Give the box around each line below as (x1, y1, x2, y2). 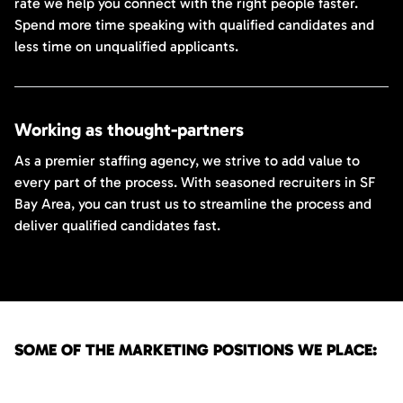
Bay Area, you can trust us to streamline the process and (14, 194, 372, 212)
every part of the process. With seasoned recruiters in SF (14, 173, 375, 191)
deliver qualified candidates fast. (14, 216, 220, 234)
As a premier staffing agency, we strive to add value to (14, 151, 360, 169)
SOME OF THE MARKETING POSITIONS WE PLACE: (14, 339, 377, 360)
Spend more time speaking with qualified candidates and (14, 15, 374, 33)
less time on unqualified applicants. (14, 37, 238, 55)
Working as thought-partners (14, 118, 244, 140)
